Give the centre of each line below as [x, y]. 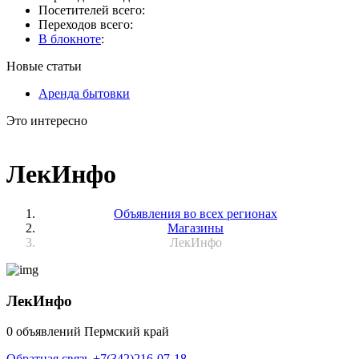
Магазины [196, 228]
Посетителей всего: [92, 10]
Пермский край [127, 332]
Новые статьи [44, 66]
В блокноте [70, 39]
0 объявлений [45, 332]
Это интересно [47, 121]
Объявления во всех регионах [196, 213]
